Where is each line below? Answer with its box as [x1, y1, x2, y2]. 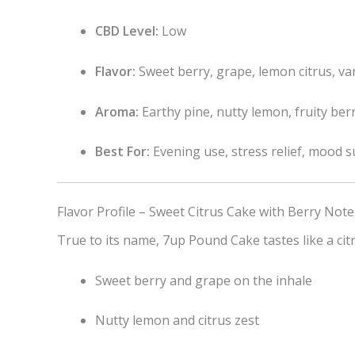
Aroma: [95, 102, 139, 120]
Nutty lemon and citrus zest [95, 311, 259, 330]
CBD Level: [95, 22, 158, 40]
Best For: [95, 143, 150, 161]
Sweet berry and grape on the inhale [95, 271, 312, 289]
